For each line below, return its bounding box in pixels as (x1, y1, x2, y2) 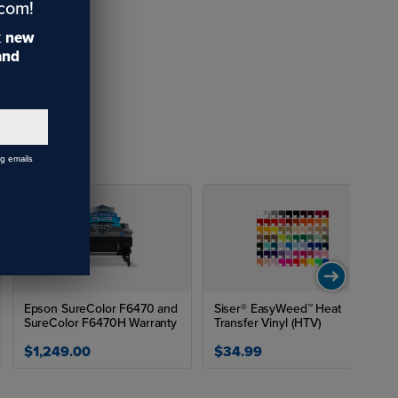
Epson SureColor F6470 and (23, 301, 179, 316)
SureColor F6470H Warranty (23, 315, 178, 330)
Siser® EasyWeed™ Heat (213, 301, 341, 316)
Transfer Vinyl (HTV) (213, 315, 322, 330)
